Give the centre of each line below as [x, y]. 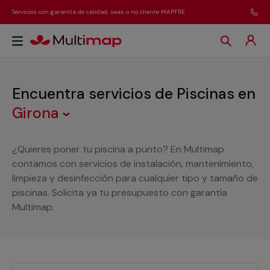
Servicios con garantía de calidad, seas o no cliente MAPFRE [99, 12]
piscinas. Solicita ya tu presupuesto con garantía [120, 193]
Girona [37, 113]
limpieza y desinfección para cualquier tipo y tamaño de [135, 178]
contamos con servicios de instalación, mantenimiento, [133, 164]
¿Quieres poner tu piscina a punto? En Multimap [118, 149]
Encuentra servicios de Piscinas [125, 94]
